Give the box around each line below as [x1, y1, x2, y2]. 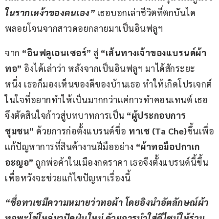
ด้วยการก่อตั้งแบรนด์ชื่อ [34, 125, 127, 137]
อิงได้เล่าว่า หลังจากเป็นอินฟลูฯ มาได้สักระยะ [24, 63, 196, 74]
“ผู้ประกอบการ [127, 109, 186, 121]
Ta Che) [155, 125, 187, 137]
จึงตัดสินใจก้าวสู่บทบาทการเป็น [5, 109, 127, 121]
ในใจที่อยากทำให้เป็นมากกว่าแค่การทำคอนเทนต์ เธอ [5, 94, 208, 106]
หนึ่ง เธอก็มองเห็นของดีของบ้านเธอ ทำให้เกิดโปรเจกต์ [5, 78, 212, 90]
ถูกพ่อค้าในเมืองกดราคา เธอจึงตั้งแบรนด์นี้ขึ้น [33, 156, 208, 168]
